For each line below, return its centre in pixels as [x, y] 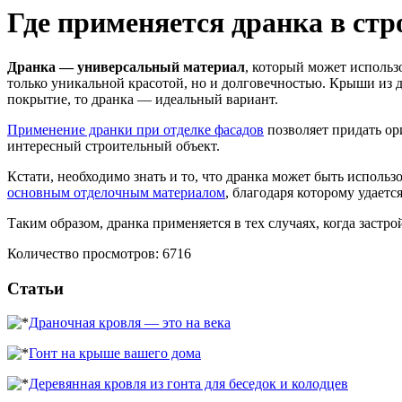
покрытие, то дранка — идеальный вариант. [143, 99]
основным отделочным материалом [116, 192]
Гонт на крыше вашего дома [115, 354]
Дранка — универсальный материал [126, 66]
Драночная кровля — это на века [130, 323]
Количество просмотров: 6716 [99, 253]
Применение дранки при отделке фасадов [135, 129]
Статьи [35, 288]
